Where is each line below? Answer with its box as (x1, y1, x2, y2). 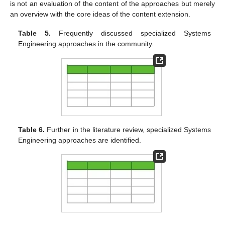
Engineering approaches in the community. (18, 40, 154, 48)
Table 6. (18, 126, 45, 134)
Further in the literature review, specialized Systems (45, 126, 211, 134)
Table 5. (18, 29, 51, 38)
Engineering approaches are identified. (18, 136, 142, 145)
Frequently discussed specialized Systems (51, 29, 211, 38)
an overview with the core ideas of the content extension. (10, 10, 190, 19)
